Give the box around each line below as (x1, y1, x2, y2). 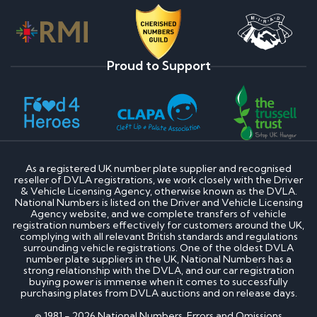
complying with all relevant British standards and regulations (19, 229, 298, 243)
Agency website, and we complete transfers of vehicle (30, 207, 287, 220)
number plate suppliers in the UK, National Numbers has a (25, 252, 292, 265)
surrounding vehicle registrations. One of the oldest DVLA (23, 241, 294, 254)
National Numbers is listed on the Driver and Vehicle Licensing (14, 195, 303, 209)
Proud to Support (106, 57, 211, 74)
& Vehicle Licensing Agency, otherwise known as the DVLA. (20, 184, 297, 197)
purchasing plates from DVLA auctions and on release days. (20, 286, 297, 299)
